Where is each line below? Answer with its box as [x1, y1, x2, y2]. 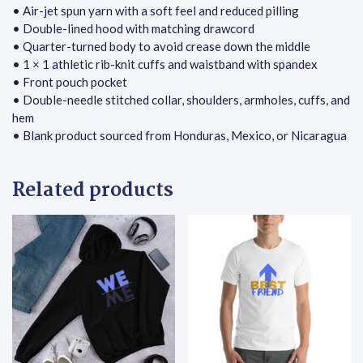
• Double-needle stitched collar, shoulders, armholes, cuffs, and [12, 92, 350, 108]
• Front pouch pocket [12, 75, 127, 90]
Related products [12, 176, 173, 207]
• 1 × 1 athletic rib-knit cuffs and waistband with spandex [12, 57, 318, 72]
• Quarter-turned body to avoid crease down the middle [12, 39, 310, 54]
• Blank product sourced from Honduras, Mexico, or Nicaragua [12, 128, 347, 143]
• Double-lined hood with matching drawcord [12, 21, 254, 36]
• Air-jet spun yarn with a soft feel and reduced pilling [12, 3, 299, 19]
